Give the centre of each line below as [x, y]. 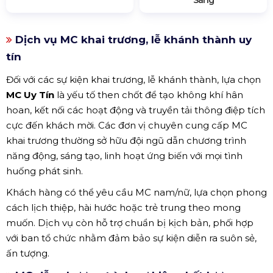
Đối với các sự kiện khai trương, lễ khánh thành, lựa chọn [133, 79]
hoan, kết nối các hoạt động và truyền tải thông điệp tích [136, 110]
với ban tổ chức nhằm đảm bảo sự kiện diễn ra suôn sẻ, [131, 238]
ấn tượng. [28, 253]
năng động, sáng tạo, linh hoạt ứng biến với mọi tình [124, 155]
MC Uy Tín [30, 94]
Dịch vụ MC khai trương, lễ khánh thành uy [132, 39]
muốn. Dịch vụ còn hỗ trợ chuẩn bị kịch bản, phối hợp [130, 222]
